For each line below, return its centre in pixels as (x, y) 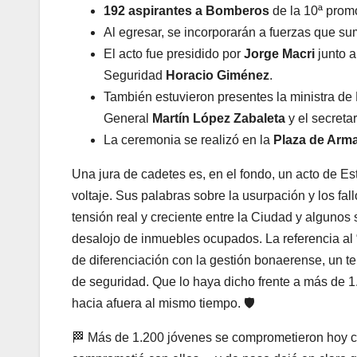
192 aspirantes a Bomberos (186, 11)
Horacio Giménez (218, 76)
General (128, 119)
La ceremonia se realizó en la (188, 140)
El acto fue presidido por (174, 54)
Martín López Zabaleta (219, 119)
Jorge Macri (279, 54)
